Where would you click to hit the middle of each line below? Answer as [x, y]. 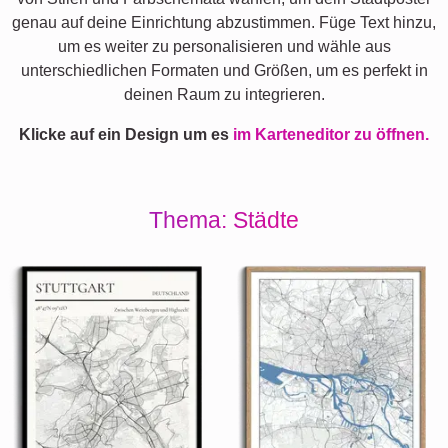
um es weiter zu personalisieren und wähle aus [224, 46]
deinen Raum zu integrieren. [224, 94]
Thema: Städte [224, 219]
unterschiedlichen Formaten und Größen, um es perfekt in [224, 70]
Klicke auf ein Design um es [126, 134]
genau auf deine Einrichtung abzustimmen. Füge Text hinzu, [224, 22]
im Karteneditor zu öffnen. [331, 134]
